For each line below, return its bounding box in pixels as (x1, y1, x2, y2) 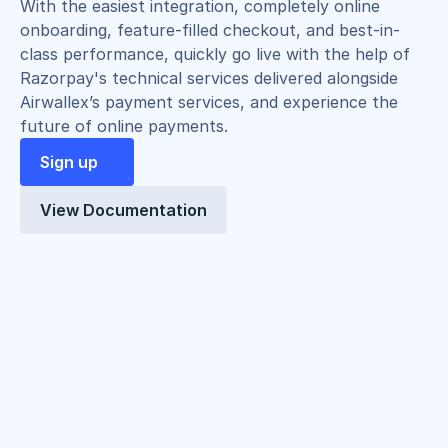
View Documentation (40, 200, 207, 220)
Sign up (40, 152, 98, 172)
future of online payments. (20, 116, 228, 136)
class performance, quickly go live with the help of (20, 44, 410, 64)
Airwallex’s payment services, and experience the (20, 92, 398, 112)
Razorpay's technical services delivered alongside (20, 68, 398, 88)
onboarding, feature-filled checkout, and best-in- (20, 20, 400, 40)
